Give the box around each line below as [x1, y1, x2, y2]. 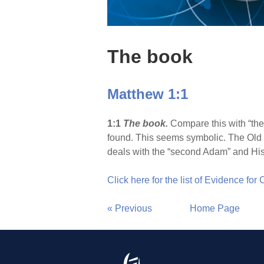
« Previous [107, 203, 152, 213]
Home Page [190, 203, 240, 213]
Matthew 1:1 [107, 85, 188, 102]
